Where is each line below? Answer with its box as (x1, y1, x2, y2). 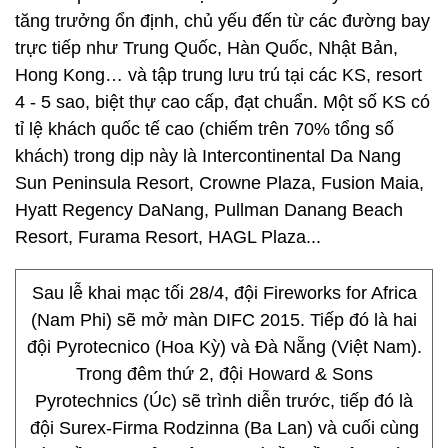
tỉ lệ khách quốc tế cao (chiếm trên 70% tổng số (15, 119, 394, 139)
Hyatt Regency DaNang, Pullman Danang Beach (15, 200, 403, 220)
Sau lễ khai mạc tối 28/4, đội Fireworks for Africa (31, 283, 417, 303)
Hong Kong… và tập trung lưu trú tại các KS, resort (15, 65, 422, 85)
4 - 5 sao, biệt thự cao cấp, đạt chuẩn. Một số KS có (15, 92, 430, 112)
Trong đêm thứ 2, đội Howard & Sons (75, 364, 373, 384)
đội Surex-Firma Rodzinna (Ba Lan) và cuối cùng (29, 418, 419, 438)
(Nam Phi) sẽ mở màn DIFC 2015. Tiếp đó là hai (31, 310, 417, 330)
